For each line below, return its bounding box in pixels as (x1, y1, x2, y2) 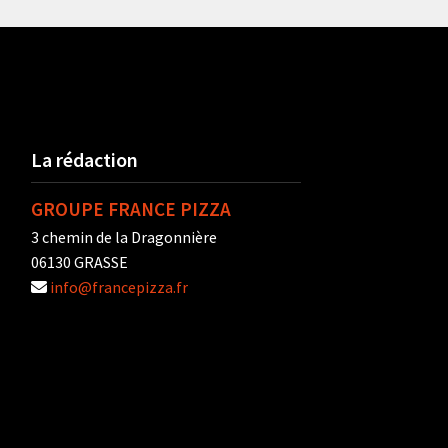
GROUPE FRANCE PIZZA (31, 197, 231, 222)
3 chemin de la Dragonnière (31, 227, 217, 248)
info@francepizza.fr (50, 277, 188, 298)
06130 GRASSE (31, 252, 128, 273)
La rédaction (31, 147, 138, 173)
